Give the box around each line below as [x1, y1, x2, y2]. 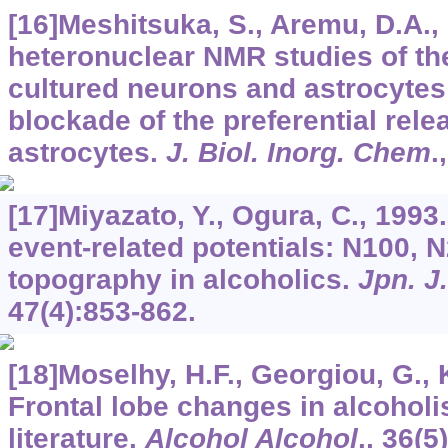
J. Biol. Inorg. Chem [165, 137, 431, 169]
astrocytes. [7, 137, 166, 169]
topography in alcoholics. [7, 264, 358, 296]
